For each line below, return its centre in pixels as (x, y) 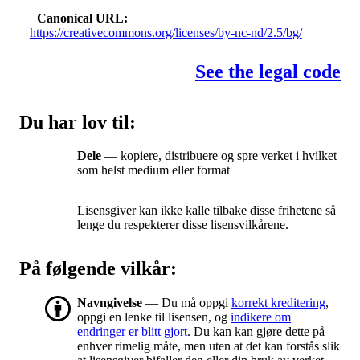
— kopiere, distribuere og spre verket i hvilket (219, 156)
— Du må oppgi (187, 303)
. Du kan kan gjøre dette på (256, 332)
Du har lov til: (78, 122)
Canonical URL (81, 18)
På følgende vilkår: (98, 269)
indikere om (261, 317)
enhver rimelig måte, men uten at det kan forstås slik (209, 346)
